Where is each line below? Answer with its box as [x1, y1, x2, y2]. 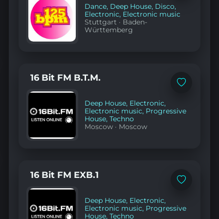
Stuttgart [85, 18, 117, 26]
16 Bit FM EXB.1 [30, 169, 99, 180]
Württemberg [85, 25, 133, 34]
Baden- [123, 18, 148, 26]
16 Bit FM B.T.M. [30, 72, 101, 84]
